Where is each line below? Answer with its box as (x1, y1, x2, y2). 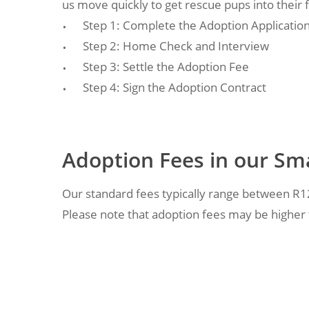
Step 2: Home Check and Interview (83, 38, 270, 54)
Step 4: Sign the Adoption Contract (83, 79, 267, 95)
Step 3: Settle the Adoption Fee (83, 59, 250, 74)
